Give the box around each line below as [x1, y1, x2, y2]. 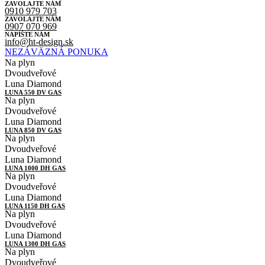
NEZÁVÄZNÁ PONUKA [5, 47, 108, 57]
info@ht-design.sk [5, 37, 73, 47]
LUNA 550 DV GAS [5, 89, 62, 96]
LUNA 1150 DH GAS [5, 202, 65, 209]
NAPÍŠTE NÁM [5, 31, 50, 38]
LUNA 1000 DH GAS [5, 164, 66, 172]
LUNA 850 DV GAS [5, 127, 62, 134]
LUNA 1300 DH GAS [5, 240, 66, 247]
